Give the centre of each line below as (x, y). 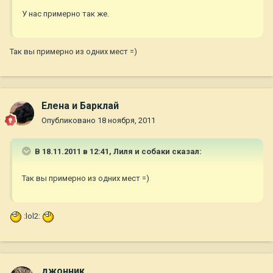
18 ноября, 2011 (126, 121)
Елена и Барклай (80, 106)
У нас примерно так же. (66, 14)
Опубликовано (69, 121)
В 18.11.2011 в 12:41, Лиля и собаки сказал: (117, 152)
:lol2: (32, 216)
